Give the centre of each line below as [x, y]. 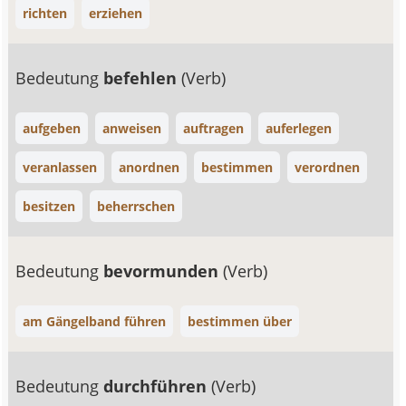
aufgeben [52, 128]
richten [45, 13]
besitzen [49, 206]
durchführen [158, 386]
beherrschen [136, 206]
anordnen [150, 167]
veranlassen [60, 167]
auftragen [214, 128]
